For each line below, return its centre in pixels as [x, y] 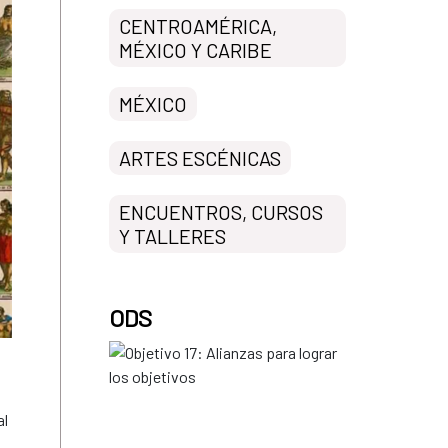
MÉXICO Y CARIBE [195, 49]
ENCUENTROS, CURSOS [221, 211]
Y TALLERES [172, 235]
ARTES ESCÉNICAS [200, 157]
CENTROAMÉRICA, [198, 25]
